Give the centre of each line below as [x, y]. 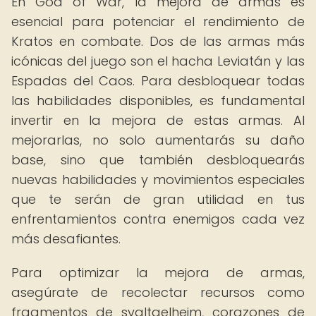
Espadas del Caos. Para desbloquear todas [158, 81]
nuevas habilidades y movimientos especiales [158, 180]
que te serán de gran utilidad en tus [158, 199]
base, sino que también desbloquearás [158, 160]
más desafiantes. [66, 239]
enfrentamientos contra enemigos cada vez [158, 219]
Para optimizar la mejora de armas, [158, 273]
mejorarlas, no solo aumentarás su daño [158, 140]
